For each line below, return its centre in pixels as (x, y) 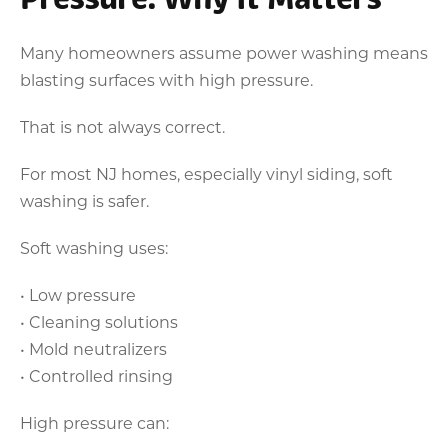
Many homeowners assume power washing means (224, 52)
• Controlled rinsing (96, 375)
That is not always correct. (122, 126)
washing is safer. (84, 200)
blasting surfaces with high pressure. (166, 79)
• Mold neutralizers (93, 348)
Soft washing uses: (94, 247)
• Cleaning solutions (99, 321)
